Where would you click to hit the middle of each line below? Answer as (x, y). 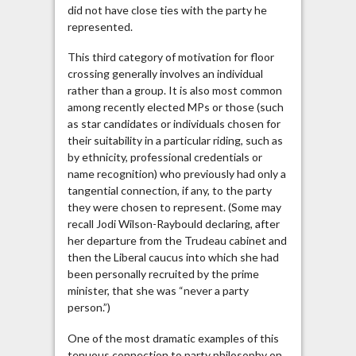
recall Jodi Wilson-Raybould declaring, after (173, 224)
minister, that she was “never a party (158, 291)
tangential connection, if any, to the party (169, 191)
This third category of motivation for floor (170, 57)
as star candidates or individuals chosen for (174, 124)
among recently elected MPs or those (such (175, 107)
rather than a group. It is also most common (174, 91)
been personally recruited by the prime (163, 274)
